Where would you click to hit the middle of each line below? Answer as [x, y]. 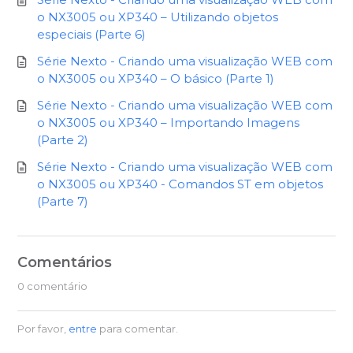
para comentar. [138, 329]
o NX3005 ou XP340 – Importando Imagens [169, 123]
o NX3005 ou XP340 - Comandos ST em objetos [180, 184]
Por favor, [43, 329]
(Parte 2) [63, 140]
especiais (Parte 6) [92, 35]
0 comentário [53, 286]
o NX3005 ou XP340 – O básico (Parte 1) [156, 79]
